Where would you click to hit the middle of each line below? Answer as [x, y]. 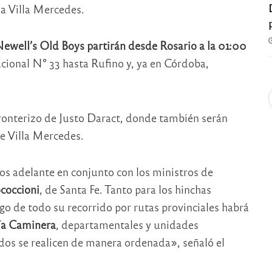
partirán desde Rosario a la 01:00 [166, 46]
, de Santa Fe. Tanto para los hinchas [125, 189]
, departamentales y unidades [127, 225]
